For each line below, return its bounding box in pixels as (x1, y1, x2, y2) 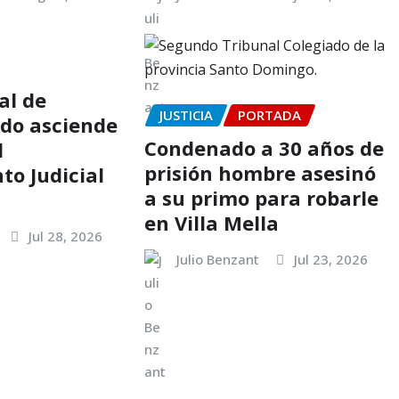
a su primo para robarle (143, 183, 379, 211)
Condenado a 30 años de (143, 134, 384, 161)
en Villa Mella (143, 208, 279, 236)
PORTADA (237, 105, 301, 124)
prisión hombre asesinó (143, 159, 376, 186)
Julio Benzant (175, 249, 259, 268)
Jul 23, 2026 (293, 249, 368, 268)
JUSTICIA (159, 105, 213, 124)
